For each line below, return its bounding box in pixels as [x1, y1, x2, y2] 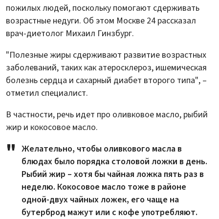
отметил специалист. [6, 87, 88, 99]
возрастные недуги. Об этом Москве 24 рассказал [6, 14, 196, 27]
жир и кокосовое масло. [6, 121, 98, 133]
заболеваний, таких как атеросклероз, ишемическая [6, 61, 207, 74]
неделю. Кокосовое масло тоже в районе [22, 180, 186, 193]
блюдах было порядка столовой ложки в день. [22, 155, 207, 168]
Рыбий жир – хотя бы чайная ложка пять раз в [22, 168, 204, 180]
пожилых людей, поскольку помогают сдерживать [6, 1, 199, 14]
